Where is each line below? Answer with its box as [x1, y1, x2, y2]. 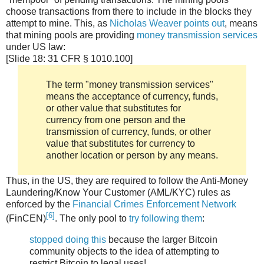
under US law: [6, 41, 65, 52]
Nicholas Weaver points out [110, 18, 225, 28]
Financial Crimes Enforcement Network [72, 199, 236, 210]
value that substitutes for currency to [46, 138, 195, 148]
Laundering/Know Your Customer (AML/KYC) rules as [6, 187, 230, 198]
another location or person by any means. [46, 150, 218, 160]
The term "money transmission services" [46, 79, 213, 90]
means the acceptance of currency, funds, [46, 91, 218, 101]
